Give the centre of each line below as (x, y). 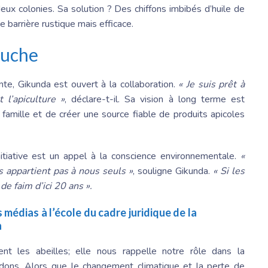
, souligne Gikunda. (173, 171)
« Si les (229, 171)
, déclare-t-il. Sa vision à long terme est (155, 100)
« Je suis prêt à (212, 85)
